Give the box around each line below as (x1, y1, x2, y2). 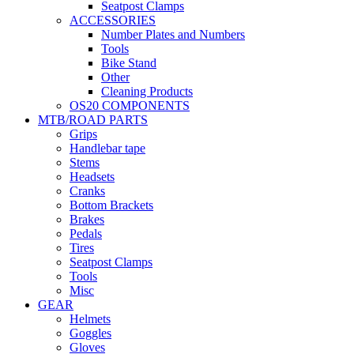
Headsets (70, 170, 115, 184)
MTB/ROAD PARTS (38, 113, 148, 127)
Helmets (70, 312, 111, 326)
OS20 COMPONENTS (70, 99, 190, 113)
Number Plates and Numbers (101, 28, 245, 42)
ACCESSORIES (70, 13, 156, 28)
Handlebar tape (70, 141, 145, 156)
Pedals (70, 227, 102, 241)
